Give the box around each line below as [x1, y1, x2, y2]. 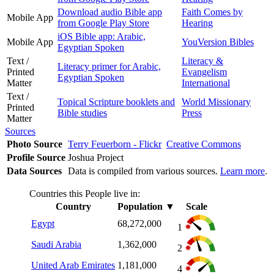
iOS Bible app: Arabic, [57, 31, 146, 42]
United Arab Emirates [31, 259, 115, 270]
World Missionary [182, 96, 251, 107]
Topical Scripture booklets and [57, 96, 175, 107]
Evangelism [182, 66, 227, 77]
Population [117, 201, 163, 212]
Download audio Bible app [57, 6, 162, 17]
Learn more [220, 165, 265, 176]
